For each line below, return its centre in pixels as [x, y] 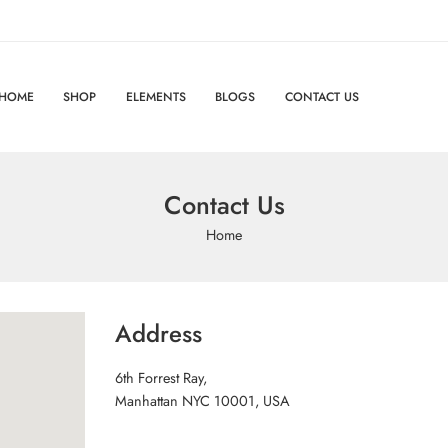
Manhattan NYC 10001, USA [203, 400]
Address [159, 333]
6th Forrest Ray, [161, 377]
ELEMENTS [155, 96]
